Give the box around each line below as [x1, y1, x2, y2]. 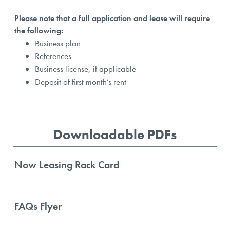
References [35, 50, 72, 62]
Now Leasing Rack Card [14, 158, 120, 171]
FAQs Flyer [14, 199, 62, 213]
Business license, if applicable [35, 63, 137, 75]
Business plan [35, 37, 81, 49]
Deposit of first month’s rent [35, 76, 127, 88]
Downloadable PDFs [53, 125, 177, 143]
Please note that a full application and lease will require [14, 13, 210, 24]
